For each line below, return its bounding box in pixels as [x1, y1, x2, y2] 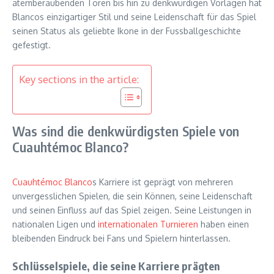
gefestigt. [12, 40, 51, 51]
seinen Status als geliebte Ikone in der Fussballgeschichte [12, 26, 241, 37]
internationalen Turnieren [98, 219, 198, 230]
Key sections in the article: [19, 73, 139, 86]
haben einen [198, 219, 249, 230]
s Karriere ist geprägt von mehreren [92, 177, 233, 188]
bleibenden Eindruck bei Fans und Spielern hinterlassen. [12, 233, 231, 244]
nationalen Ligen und [12, 219, 98, 230]
